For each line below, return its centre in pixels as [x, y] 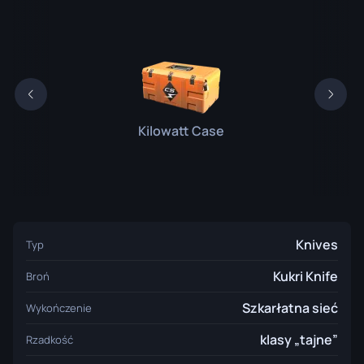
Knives [317, 245]
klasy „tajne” [299, 340]
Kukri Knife [305, 276]
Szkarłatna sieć [290, 308]
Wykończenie [59, 308]
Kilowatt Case [181, 130]
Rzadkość [50, 340]
